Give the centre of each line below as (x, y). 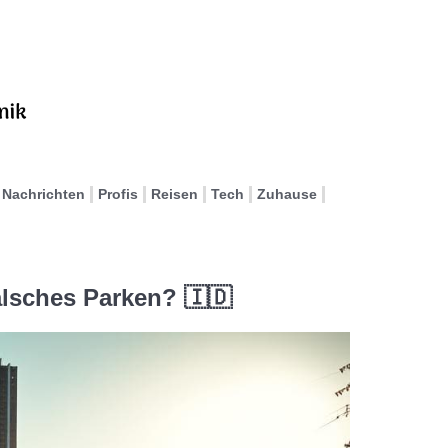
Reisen (174, 194)
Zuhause (287, 194)
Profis (118, 194)
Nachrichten (43, 194)
